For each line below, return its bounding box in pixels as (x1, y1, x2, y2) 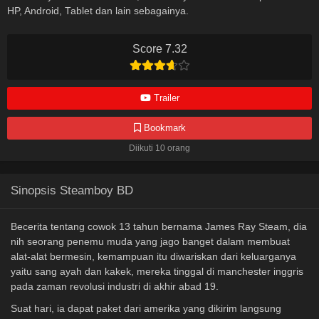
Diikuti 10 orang (129, 143, 190, 154)
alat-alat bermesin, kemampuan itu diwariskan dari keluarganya (11, 251, 296, 263)
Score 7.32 (132, 43, 187, 56)
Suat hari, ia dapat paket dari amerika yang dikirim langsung (11, 303, 281, 315)
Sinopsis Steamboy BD (11, 184, 133, 198)
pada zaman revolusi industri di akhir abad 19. (11, 281, 219, 293)
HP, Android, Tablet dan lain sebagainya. (7, 6, 189, 17)
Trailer (150, 93, 179, 104)
